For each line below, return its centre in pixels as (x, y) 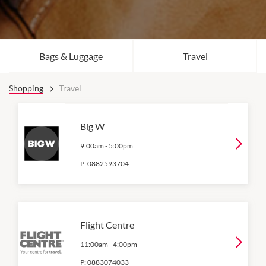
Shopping (26, 88)
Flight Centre (107, 225)
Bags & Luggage (71, 56)
